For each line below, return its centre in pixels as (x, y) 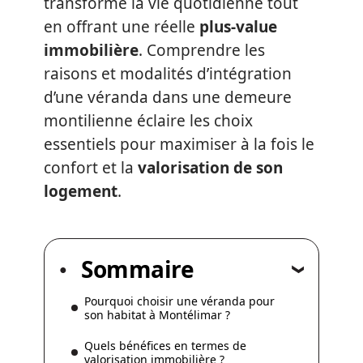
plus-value (238, 27)
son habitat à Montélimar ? (157, 314)
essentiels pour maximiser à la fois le (179, 144)
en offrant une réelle (122, 27)
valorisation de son (210, 168)
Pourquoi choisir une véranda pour (179, 301)
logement (81, 191)
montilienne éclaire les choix (148, 121)
